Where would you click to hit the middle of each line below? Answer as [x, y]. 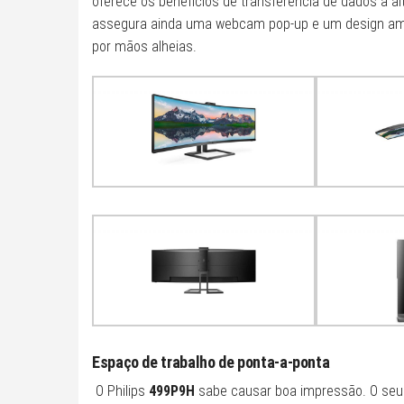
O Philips [122, 390]
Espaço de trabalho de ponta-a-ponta [211, 362]
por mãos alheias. [144, 47]
